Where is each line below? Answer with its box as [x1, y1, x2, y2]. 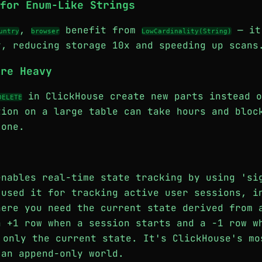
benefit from [60, 24, 142, 36]
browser [31, 27, 60, 35]
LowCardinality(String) [142, 27, 232, 35]
